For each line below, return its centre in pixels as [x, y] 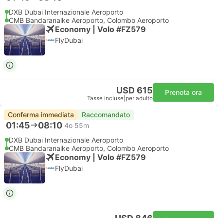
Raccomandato [106, 115]
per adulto [139, 98]
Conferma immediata [41, 115]
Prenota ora [183, 92]
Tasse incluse [105, 98]
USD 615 [135, 90]
